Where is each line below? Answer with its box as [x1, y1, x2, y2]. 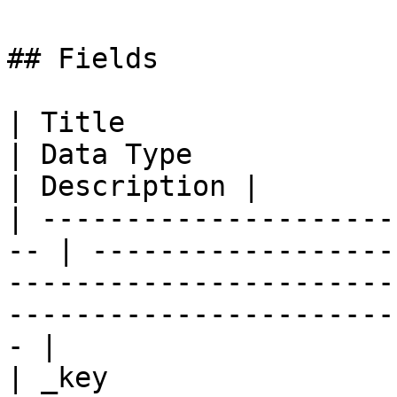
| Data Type [7, 138, 192, 170]
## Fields [7, 43, 159, 74]
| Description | [7, 170, 260, 202]
